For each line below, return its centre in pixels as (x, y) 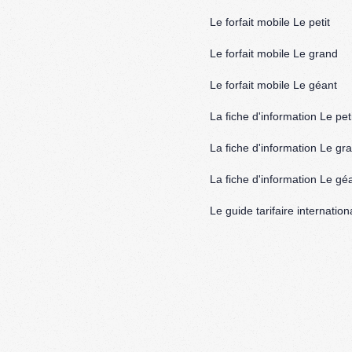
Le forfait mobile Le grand (274, 54)
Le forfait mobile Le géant (273, 85)
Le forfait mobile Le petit (270, 22)
